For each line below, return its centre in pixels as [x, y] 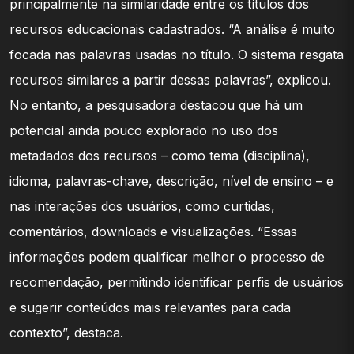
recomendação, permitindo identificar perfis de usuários [177, 282]
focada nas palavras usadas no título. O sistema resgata [177, 54]
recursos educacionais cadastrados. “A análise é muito [172, 29]
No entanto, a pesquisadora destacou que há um [156, 105]
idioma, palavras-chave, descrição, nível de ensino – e [171, 181]
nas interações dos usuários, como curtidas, [142, 206]
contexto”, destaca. [66, 332]
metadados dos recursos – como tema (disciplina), [160, 155]
